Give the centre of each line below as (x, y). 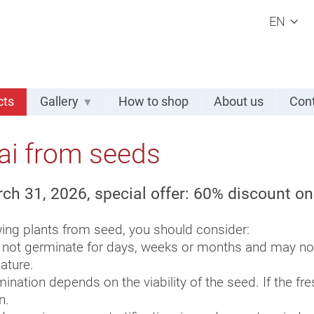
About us (239, 102)
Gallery (59, 102)
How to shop (154, 102)
